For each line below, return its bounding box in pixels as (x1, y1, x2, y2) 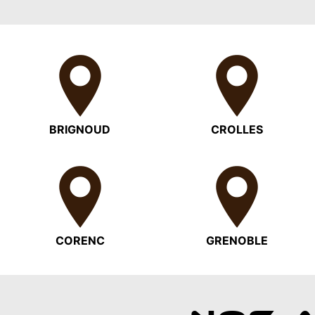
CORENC (55, 233, 105, 247)
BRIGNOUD (49, 122, 111, 136)
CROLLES (210, 122, 263, 136)
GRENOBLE (205, 233, 268, 247)
